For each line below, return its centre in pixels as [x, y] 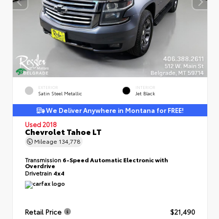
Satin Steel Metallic [60, 93]
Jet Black [145, 93]
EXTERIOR [48, 88]
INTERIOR [145, 88]
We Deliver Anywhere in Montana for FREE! [114, 110]
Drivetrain [39, 173]
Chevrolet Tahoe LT [63, 131]
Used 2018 [41, 124]
